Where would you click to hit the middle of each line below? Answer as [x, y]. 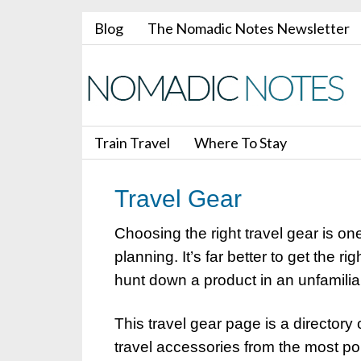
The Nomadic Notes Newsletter [249, 28]
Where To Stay [241, 143]
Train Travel [132, 143]
